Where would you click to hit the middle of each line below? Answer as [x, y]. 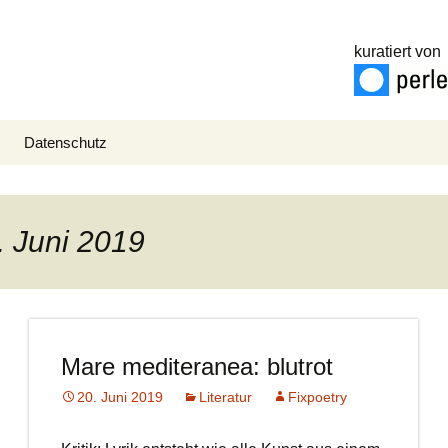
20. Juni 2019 [119, 397]
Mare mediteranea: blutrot [196, 366]
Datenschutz [65, 142]
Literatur [225, 397]
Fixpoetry [317, 397]
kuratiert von [398, 51]
